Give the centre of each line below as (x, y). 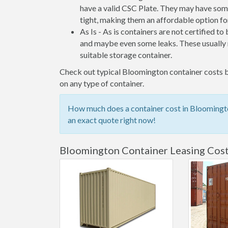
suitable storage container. (126, 55)
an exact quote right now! (112, 120)
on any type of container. (102, 83)
